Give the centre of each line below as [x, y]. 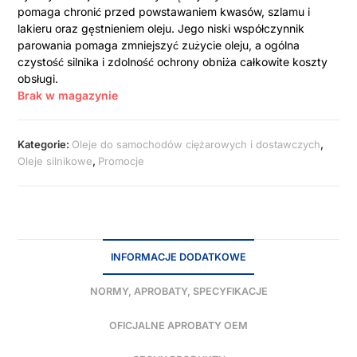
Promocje [122, 161]
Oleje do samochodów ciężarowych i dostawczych [196, 145]
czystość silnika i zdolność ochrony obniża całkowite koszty [173, 62]
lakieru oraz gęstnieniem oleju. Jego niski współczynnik [161, 29]
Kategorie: [45, 145]
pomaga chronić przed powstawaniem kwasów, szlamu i [164, 12]
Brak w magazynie [68, 96]
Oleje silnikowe [55, 161]
